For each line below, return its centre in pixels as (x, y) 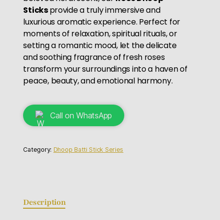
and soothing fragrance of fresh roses (94, 57)
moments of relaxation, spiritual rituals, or (100, 33)
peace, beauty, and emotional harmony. (98, 81)
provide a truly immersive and (105, 10)
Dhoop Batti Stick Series (88, 150)
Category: (38, 150)
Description (44, 203)
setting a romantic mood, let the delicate (100, 45)
